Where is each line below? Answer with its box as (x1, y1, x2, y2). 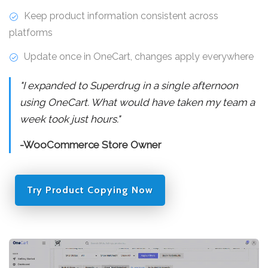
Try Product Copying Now (27, 184, 153, 196)
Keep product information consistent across (22, 10, 218, 22)
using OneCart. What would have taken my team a (20, 96, 255, 108)
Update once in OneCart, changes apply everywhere (22, 50, 254, 62)
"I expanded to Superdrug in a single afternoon (20, 79, 238, 92)
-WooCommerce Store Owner (20, 138, 162, 151)
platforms (9, 26, 53, 38)
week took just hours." (20, 112, 120, 125)
